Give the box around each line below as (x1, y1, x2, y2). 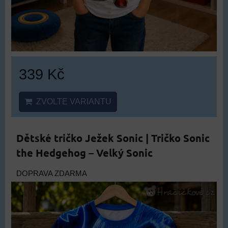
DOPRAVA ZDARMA (16, 169, 87, 178)
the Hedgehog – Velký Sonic (16, 146, 153, 159)
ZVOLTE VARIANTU (32, 97, 111, 106)
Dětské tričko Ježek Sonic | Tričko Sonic (16, 131, 210, 145)
